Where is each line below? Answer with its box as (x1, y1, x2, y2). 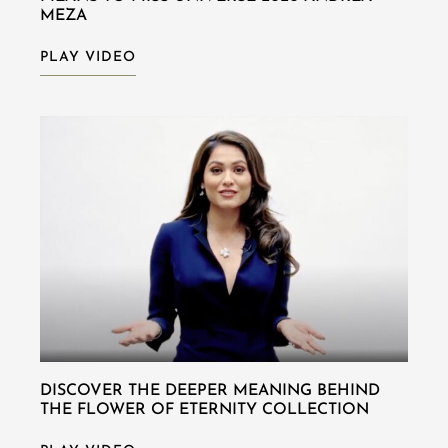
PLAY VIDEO (40, 50, 136, 66)
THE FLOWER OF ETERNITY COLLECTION (40, 401, 369, 418)
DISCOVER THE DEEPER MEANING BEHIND (40, 382, 380, 399)
